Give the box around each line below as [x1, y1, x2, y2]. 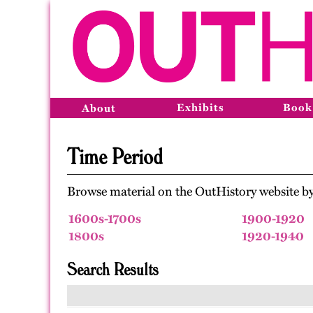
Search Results [67, 258, 159, 279]
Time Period [67, 142, 163, 170]
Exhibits [177, 101, 224, 114]
